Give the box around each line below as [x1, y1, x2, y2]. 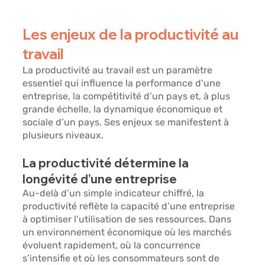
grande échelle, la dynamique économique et [22, 104, 225, 115]
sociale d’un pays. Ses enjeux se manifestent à [22, 117, 232, 128]
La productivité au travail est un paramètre [22, 64, 215, 76]
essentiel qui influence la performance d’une [22, 77, 224, 89]
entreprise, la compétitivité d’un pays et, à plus [22, 91, 233, 102]
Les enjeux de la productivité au [22, 25, 242, 44]
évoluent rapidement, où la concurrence [22, 240, 203, 251]
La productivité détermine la [22, 156, 192, 171]
